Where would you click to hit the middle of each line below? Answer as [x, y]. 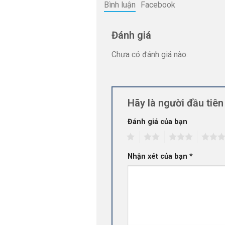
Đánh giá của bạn [157, 122]
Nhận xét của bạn [158, 157]
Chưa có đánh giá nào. [150, 55]
